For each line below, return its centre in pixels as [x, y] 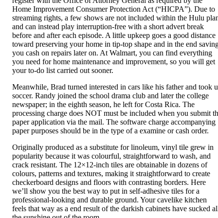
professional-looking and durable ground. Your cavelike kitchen [110, 200]
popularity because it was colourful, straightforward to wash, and [112, 156]
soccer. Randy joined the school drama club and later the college [111, 96]
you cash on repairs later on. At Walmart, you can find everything [112, 53]
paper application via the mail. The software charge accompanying [114, 122]
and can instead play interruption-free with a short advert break [108, 27]
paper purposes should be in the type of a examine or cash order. [111, 131]
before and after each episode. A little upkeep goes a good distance [114, 36]
